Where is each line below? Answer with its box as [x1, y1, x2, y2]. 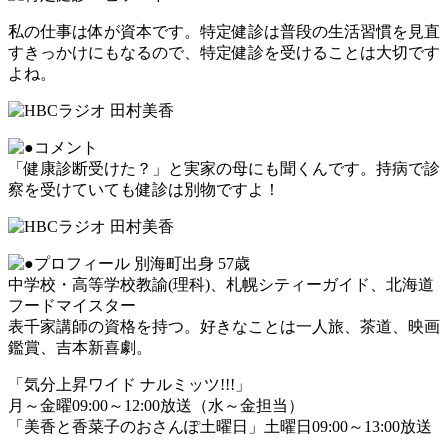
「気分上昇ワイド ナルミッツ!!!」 [8, 375, 251, 393]
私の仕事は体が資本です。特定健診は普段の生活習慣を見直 [8, 22, 440, 40]
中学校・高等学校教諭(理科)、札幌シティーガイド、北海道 [8, 275, 434, 293]
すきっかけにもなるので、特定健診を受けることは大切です [8, 43, 440, 61]
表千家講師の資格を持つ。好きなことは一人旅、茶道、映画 [8, 317, 440, 335]
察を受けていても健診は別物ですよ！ [8, 180, 280, 198]
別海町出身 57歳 [130, 254, 250, 272]
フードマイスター [8, 296, 136, 314]
